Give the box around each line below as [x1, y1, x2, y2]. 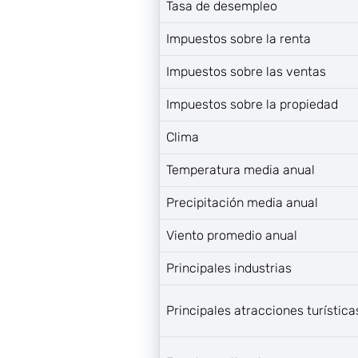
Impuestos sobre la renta [166, 31, 311, 46]
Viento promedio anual [166, 228, 297, 243]
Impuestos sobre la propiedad [166, 97, 338, 112]
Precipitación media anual [166, 195, 318, 210]
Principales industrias [166, 261, 292, 276]
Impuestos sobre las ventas [166, 64, 326, 79]
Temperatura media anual [166, 162, 315, 177]
